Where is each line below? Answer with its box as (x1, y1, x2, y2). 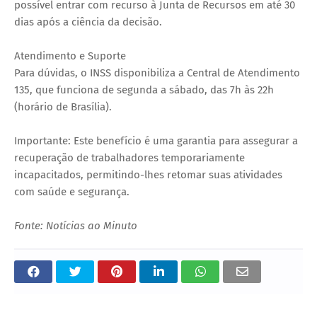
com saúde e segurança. (14, 185, 129, 199)
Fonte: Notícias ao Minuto (14, 219, 137, 233)
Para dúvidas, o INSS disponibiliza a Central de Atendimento (14, 67, 300, 80)
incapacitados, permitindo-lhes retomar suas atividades (14, 168, 282, 182)
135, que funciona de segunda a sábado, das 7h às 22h (14, 83, 274, 97)
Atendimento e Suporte (14, 50, 126, 63)
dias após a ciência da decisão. (14, 16, 162, 29)
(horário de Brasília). (14, 100, 112, 114)
